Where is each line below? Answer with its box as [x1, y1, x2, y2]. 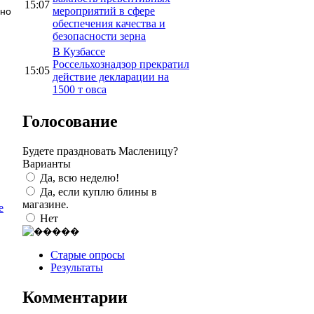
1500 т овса [53, 83, 107, 95]
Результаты [50, 261, 103, 273]
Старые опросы [50, 248, 125, 261]
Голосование [22, 111, 118, 130]
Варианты [22, 157, 71, 170]
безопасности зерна [53, 29, 146, 42]
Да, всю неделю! [40, 171, 119, 184]
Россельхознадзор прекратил [53, 57, 189, 70]
